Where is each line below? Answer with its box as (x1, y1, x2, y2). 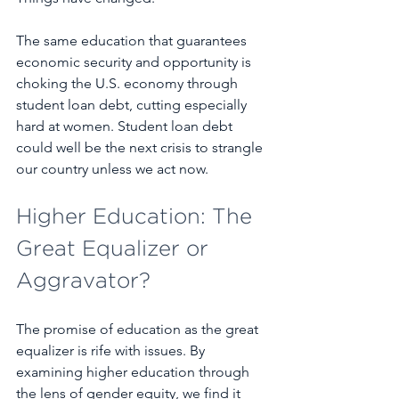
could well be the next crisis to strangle (16, 139, 266, 156)
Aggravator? (16, 272, 151, 291)
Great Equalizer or (16, 240, 215, 259)
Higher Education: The (16, 208, 258, 227)
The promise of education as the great (16, 321, 262, 338)
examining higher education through (16, 363, 253, 380)
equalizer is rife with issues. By (16, 342, 208, 359)
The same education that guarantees (16, 32, 250, 49)
